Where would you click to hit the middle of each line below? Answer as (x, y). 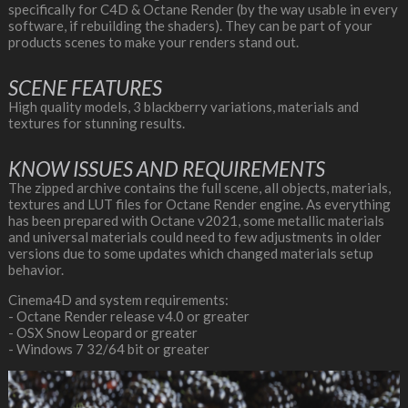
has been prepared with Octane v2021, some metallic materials (196, 220)
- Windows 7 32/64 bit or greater (108, 348)
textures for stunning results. (96, 122)
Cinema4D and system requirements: (118, 299)
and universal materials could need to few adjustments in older (194, 236)
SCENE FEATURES (85, 87)
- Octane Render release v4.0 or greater (128, 316)
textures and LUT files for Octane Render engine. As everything (199, 204)
